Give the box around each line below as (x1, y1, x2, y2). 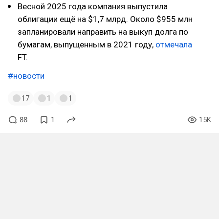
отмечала (155, 40, 192, 49)
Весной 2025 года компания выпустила (18, 1, 168, 11)
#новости (8, 71, 44, 81)
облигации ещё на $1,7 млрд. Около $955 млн (18, 14, 193, 24)
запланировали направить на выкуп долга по (18, 27, 188, 37)
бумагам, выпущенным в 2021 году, (18, 40, 155, 49)
